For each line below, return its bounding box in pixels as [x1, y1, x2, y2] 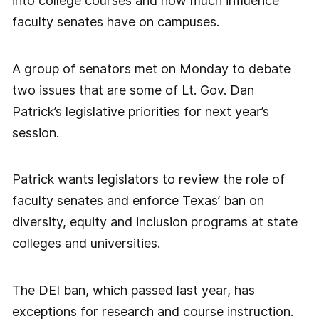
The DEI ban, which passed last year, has [11, 283, 255, 298]
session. [11, 125, 59, 140]
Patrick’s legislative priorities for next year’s [11, 103, 269, 119]
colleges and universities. [11, 236, 160, 251]
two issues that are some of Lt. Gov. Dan [11, 82, 254, 98]
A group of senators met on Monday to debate [11, 61, 291, 76]
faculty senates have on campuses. [11, 14, 219, 30]
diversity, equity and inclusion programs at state [11, 214, 298, 230]
